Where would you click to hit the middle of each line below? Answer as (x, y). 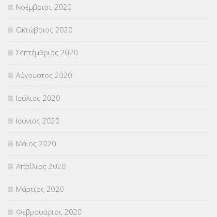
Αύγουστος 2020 (44, 75)
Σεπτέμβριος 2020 (47, 53)
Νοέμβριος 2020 (44, 7)
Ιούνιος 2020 (38, 121)
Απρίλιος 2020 (41, 166)
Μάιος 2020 (36, 144)
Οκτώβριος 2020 (44, 30)
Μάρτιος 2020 (40, 189)
